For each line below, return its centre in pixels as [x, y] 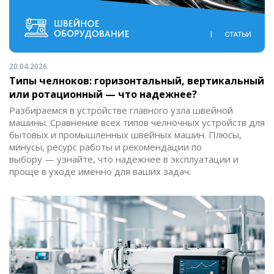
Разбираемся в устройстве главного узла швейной [121, 110]
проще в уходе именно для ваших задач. [100, 172]
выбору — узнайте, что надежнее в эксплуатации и [124, 159]
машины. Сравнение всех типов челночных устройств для [137, 123]
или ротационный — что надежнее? [103, 94]
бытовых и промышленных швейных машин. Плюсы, [125, 135]
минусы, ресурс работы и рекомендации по [106, 147]
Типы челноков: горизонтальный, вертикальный [137, 81]
